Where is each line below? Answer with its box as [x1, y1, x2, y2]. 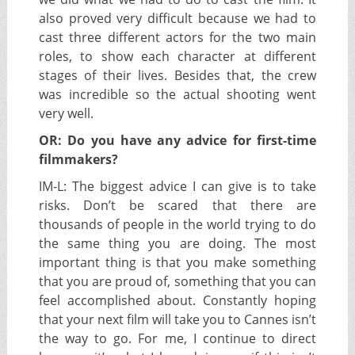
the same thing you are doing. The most [38, 235, 317, 253]
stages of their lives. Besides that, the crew [38, 67, 317, 85]
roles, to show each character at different [38, 48, 317, 66]
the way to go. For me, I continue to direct [38, 330, 317, 348]
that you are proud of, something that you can [38, 273, 317, 291]
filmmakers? [38, 151, 118, 169]
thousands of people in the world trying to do [38, 216, 317, 234]
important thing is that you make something [38, 254, 317, 272]
